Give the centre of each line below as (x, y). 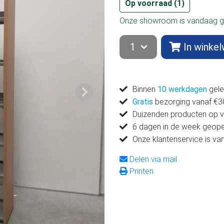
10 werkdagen (182, 89)
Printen (140, 171)
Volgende (100, 97)
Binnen (145, 89)
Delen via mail (152, 159)
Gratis (143, 102)
